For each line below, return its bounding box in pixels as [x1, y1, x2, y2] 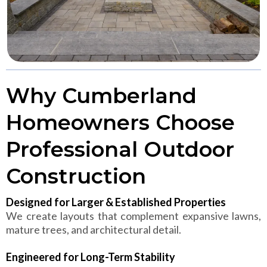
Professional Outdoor [6, 136, 234, 162]
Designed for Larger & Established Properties [6, 195, 226, 209]
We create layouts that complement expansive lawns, [6, 209, 261, 222]
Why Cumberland [6, 82, 197, 108]
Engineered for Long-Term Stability [6, 250, 175, 263]
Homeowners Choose [6, 109, 235, 135]
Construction [6, 163, 146, 189]
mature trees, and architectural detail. [6, 222, 181, 236]
